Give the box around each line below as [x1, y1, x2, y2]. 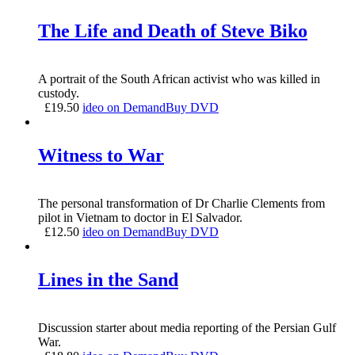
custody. [38, 86, 79, 101]
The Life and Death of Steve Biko [38, 21, 307, 42]
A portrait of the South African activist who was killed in [38, 72, 320, 86]
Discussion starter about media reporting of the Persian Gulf [38, 320, 336, 334]
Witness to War [38, 145, 164, 166]
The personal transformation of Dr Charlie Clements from [38, 197, 325, 211]
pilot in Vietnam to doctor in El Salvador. [38, 211, 242, 225]
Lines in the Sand [38, 269, 178, 290]
